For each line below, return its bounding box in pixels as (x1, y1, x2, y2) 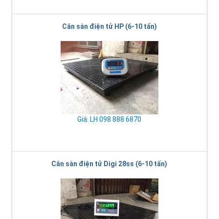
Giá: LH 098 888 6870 (77, 115, 141, 123)
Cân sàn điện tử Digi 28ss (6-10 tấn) (51, 159, 167, 168)
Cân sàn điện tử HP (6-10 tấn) (62, 22, 157, 30)
